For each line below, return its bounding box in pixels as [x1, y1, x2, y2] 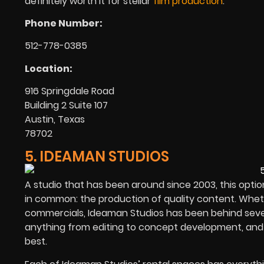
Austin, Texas [25, 113, 85, 127]
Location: [25, 61, 72, 75]
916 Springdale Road [25, 84, 114, 98]
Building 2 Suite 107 [25, 98, 108, 113]
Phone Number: [25, 16, 103, 30]
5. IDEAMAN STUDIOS [25, 146, 169, 166]
